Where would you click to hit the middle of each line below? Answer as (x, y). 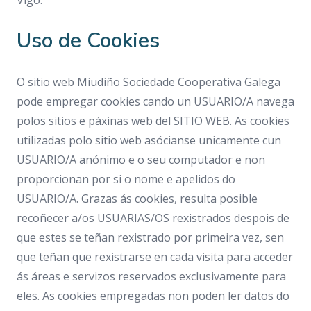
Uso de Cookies (88, 41)
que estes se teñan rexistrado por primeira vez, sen (150, 237)
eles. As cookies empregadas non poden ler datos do (153, 296)
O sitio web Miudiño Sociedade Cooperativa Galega (149, 82)
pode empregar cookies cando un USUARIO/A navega (155, 101)
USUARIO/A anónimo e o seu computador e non (141, 160)
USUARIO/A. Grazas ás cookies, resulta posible (137, 199)
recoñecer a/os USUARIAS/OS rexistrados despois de (153, 218)
